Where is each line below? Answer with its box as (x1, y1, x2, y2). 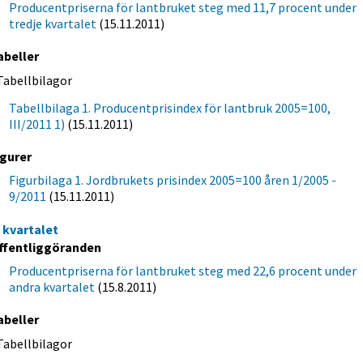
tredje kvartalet (9, 15, 97, 32)
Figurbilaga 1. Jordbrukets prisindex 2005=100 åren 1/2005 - (9, 172, 337, 189)
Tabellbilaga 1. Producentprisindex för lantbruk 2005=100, (9, 100, 331, 117)
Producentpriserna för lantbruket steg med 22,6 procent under (9, 263, 357, 280)
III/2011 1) (9, 116, 66, 133)
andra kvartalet (9, 279, 96, 296)
